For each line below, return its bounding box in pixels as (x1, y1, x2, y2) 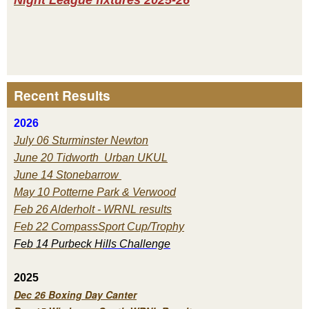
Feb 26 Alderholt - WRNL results (14, 203, 172, 215)
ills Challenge (103, 237, 170, 250)
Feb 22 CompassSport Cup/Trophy (14, 220, 184, 232)
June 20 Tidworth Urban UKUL (14, 151, 168, 163)
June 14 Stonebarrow (14, 168, 121, 181)
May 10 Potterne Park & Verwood (14, 186, 176, 198)
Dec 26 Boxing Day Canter (14, 287, 137, 301)
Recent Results (14, 85, 110, 105)
